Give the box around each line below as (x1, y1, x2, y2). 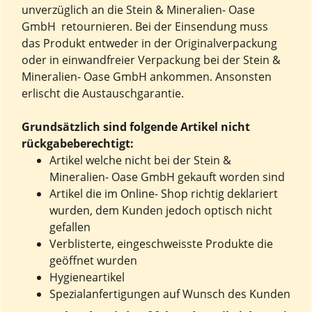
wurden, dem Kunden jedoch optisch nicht (49, 203, 272, 218)
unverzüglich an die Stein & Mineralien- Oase (22, 2, 255, 17)
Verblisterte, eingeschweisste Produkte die (49, 236, 273, 251)
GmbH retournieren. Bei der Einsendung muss (22, 19, 268, 34)
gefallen (49, 219, 91, 235)
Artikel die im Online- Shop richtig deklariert (49, 186, 278, 201)
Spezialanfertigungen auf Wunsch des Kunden (49, 286, 290, 302)
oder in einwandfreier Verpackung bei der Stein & (22, 52, 281, 68)
